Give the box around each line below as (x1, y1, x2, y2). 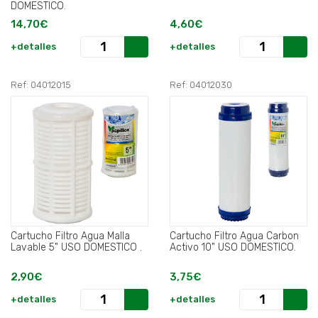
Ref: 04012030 (170, 79, 232, 91)
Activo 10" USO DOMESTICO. (170, 241, 296, 254)
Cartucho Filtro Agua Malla (11, 230, 130, 243)
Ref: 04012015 (11, 79, 71, 91)
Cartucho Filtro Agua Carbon (170, 230, 299, 243)
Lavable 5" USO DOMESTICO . (49, 241, 142, 254)
